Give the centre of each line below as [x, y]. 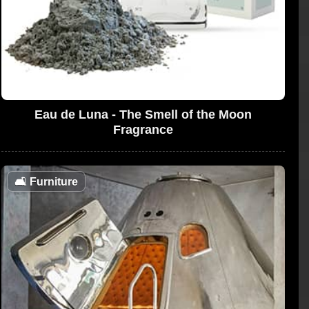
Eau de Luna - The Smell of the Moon [143, 114]
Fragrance [143, 129]
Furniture [52, 181]
